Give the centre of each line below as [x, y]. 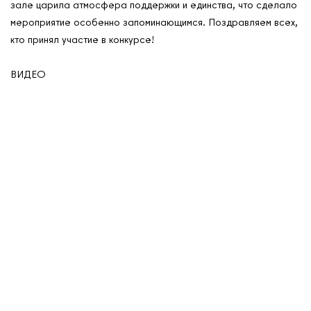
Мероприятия [59, 291]
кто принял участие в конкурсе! [82, 39]
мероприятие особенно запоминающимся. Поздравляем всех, [154, 22]
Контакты [49, 269]
